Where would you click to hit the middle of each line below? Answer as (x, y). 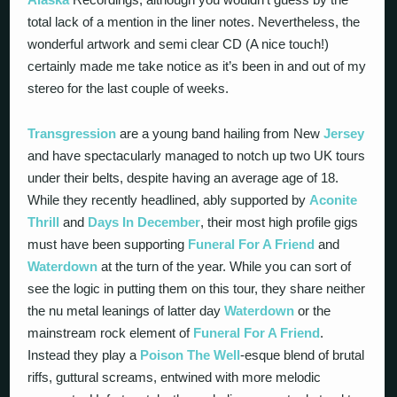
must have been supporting (108, 244)
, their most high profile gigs (280, 222)
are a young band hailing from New (220, 133)
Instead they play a (84, 354)
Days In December (144, 222)
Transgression (72, 133)
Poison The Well (191, 354)
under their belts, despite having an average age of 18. (183, 177)
